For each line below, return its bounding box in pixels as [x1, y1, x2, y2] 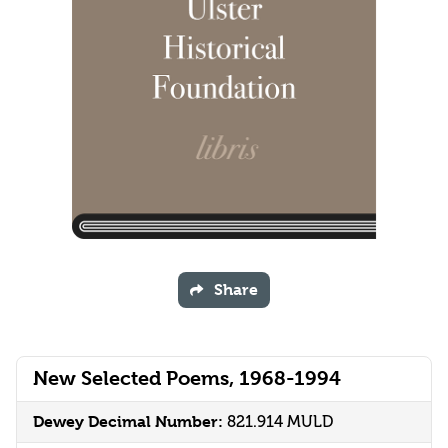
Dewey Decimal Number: [33, 412, 227, 432]
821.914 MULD [227, 412, 333, 432]
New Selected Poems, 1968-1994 [33, 367, 341, 391]
